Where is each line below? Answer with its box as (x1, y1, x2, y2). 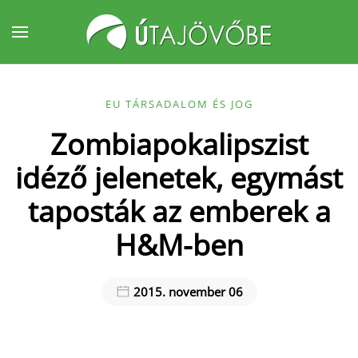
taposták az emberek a (27, 192, 331, 230)
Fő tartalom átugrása (36, 37, 163, 54)
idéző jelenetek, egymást (15, 158, 343, 197)
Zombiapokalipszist (50, 125, 308, 163)
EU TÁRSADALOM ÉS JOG (105, 97, 253, 111)
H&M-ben (114, 225, 244, 264)
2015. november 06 (129, 284, 243, 300)
